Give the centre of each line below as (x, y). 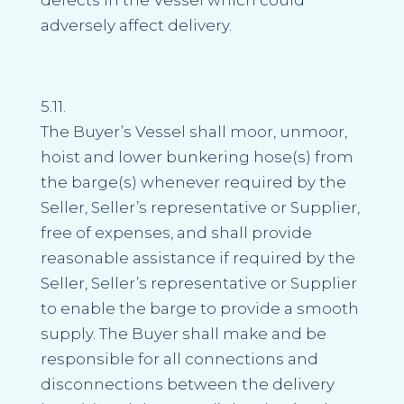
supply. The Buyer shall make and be (183, 333)
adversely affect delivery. (136, 25)
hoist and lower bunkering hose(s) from (197, 156)
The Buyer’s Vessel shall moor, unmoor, (193, 131)
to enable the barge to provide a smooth (199, 308)
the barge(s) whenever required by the (193, 182)
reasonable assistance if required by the (197, 257)
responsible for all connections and (179, 358)
